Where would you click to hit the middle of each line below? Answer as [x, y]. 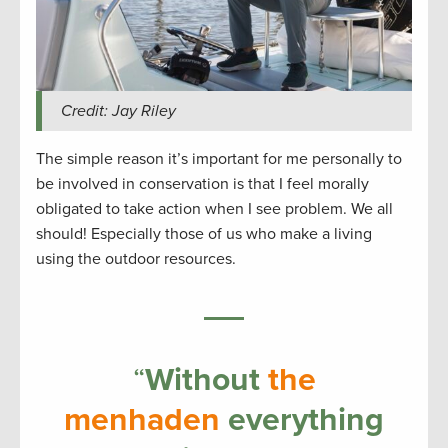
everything [302, 420]
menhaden [142, 420]
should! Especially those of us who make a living [204, 234]
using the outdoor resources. [136, 259]
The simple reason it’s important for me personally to [219, 159]
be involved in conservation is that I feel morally [202, 184]
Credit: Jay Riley [118, 111]
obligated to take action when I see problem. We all [214, 209]
